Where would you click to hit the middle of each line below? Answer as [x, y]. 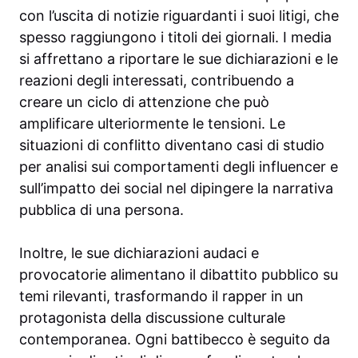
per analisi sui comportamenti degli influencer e [179, 167]
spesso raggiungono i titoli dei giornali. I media [175, 38]
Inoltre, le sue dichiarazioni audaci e [139, 253]
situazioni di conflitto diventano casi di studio [172, 145]
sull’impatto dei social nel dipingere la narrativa [176, 189]
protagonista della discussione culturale [152, 318]
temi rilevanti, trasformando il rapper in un [161, 296]
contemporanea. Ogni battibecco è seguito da [175, 340]
